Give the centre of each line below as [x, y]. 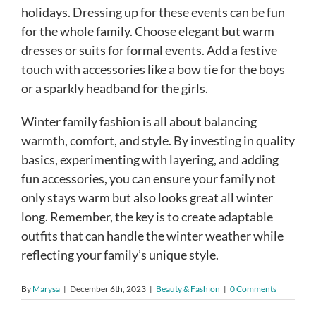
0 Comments [253, 289]
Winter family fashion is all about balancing [139, 122]
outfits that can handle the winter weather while [152, 236]
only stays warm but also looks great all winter [147, 198]
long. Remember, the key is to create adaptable [147, 217]
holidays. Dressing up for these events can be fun [153, 12]
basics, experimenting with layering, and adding [150, 160]
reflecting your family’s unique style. [120, 255]
